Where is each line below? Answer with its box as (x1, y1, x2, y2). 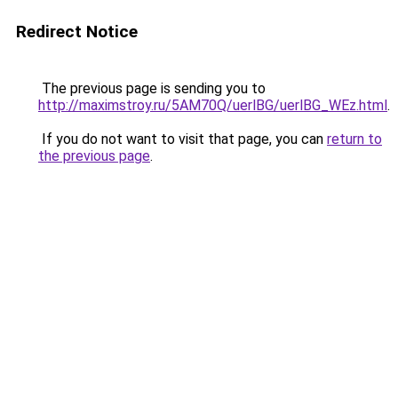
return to (327, 131, 382, 147)
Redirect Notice (16, 21, 138, 42)
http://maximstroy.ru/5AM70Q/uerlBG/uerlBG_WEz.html (38, 97, 387, 114)
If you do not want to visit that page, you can (38, 131, 327, 147)
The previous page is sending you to (38, 80, 266, 97)
